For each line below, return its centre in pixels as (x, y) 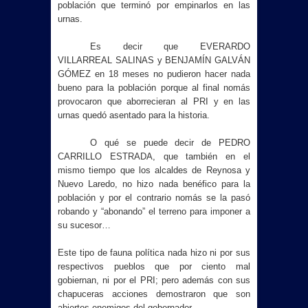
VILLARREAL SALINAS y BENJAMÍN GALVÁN (154, 60)
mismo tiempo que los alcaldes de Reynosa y (154, 170)
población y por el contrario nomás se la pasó (154, 198)
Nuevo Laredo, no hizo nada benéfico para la (154, 184)
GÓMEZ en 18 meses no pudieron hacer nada (154, 74)
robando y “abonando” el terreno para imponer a (154, 211)
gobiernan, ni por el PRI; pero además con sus (154, 280)
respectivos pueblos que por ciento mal (154, 266)
